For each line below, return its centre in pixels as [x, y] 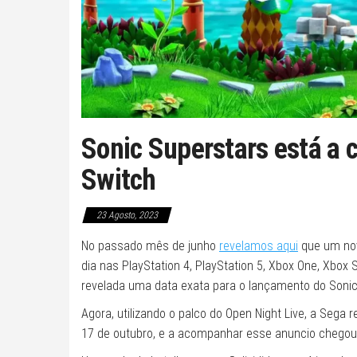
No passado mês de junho [150, 245]
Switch [119, 180]
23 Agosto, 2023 [127, 215]
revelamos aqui [259, 245]
